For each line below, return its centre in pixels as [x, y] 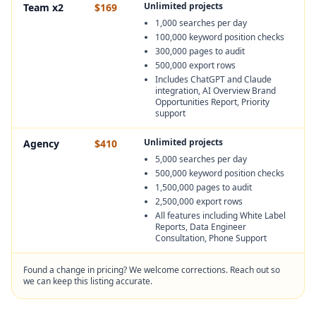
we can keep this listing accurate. [88, 281]
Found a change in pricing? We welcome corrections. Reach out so [152, 270]
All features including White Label [220, 215]
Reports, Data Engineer [201, 227]
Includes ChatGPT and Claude [213, 79]
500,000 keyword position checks [220, 173]
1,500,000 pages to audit [203, 187]
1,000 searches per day [201, 23]
